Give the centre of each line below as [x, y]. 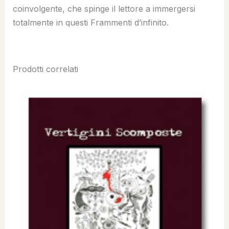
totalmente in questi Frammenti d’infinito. [90, 22]
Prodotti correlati [45, 69]
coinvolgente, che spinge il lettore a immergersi [104, 8]
